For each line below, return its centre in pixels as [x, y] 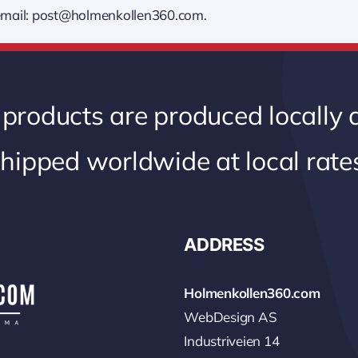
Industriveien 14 [232, 340]
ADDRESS [224, 244]
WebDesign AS [231, 316]
